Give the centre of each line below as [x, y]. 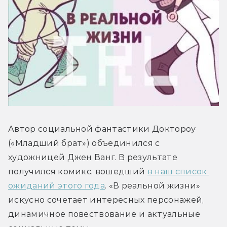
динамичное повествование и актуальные [104, 214]
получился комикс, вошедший [78, 171]
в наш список [177, 171]
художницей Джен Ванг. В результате [93, 157]
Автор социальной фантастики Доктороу [102, 129]
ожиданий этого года [57, 185]
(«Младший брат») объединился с [84, 143]
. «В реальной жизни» [153, 185]
